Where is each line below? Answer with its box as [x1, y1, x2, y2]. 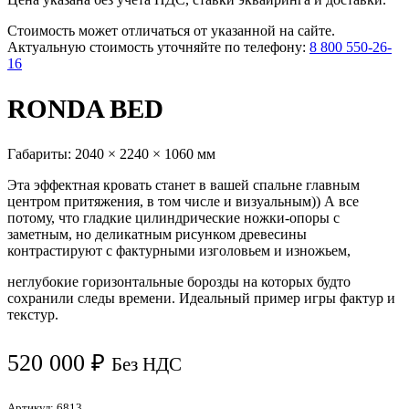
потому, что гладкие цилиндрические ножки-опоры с [7, 209, 340, 225]
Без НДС [111, 353, 182, 376]
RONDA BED [7, 93, 163, 123]
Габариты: [7, 145, 75, 162]
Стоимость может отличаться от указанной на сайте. [7, 23, 335, 38]
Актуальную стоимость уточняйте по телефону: [7, 39, 309, 55]
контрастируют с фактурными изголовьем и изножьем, [7, 242, 351, 258]
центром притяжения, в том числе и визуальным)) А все [7, 193, 359, 209]
